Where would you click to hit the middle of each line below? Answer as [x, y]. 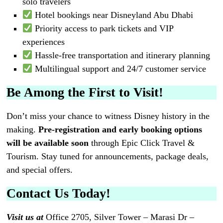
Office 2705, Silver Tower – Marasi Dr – [119, 217]
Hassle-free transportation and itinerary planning [121, 55]
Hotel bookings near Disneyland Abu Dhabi [113, 15]
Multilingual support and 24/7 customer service [119, 68]
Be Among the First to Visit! [85, 92]
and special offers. [40, 169]
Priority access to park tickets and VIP [103, 28]
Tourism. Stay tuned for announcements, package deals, [108, 156]
